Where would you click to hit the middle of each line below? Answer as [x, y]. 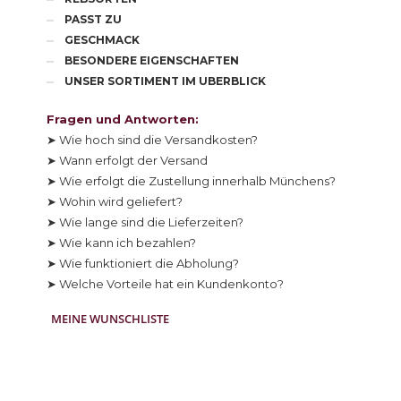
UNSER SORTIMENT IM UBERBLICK [166, 81]
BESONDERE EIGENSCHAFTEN [152, 61]
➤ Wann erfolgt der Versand [128, 161]
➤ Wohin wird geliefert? [115, 202]
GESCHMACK [102, 40]
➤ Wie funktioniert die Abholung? [143, 264]
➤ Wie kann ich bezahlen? [122, 243]
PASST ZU [94, 20]
